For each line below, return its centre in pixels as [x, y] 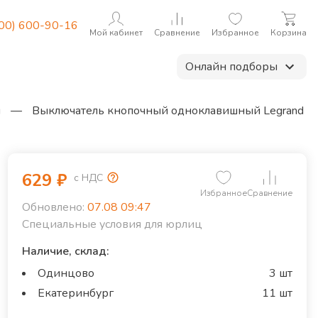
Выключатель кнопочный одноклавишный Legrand [168, 111]
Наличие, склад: [65, 251]
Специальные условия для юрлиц [112, 224]
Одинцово [66, 273]
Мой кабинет [116, 33]
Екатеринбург [75, 293]
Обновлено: [53, 207]
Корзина [289, 33]
